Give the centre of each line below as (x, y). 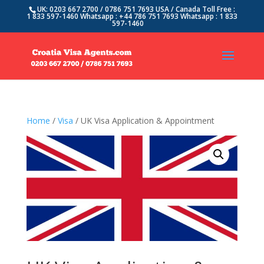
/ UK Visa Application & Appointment (143, 121)
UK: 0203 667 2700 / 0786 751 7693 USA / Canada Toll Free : (136, 9)
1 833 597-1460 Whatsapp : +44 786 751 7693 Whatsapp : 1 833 (132, 16)
